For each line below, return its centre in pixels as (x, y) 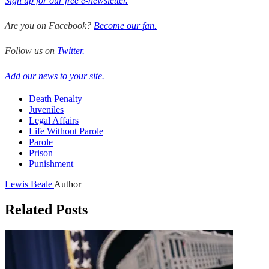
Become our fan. (125, 25)
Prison (41, 153)
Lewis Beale (29, 184)
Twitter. (71, 50)
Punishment (51, 163)
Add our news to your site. (55, 76)
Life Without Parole (66, 131)
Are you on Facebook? (49, 25)
